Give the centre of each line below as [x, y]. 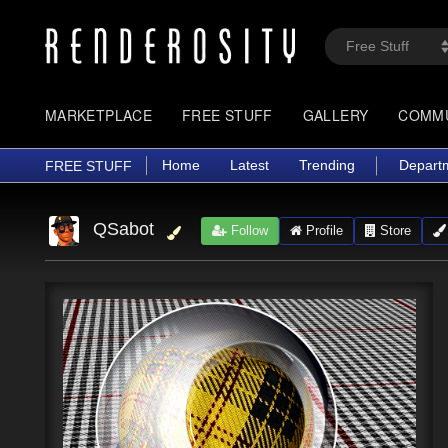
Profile [322, 230]
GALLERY [335, 115]
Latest [249, 165]
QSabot [123, 228]
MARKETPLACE [99, 115]
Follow [247, 230]
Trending [327, 165]
